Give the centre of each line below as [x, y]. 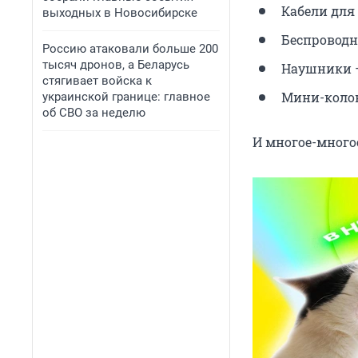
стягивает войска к [97, 81]
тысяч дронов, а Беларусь [116, 65]
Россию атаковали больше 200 [130, 49]
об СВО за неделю [94, 113]
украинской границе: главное [126, 97]
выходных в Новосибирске [120, 13]
